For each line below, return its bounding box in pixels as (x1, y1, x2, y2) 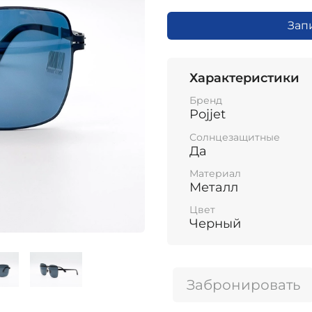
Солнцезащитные (189, 130, 280, 143)
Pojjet (189, 107, 226, 123)
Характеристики (189, 70, 299, 86)
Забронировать (187, 276, 300, 294)
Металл (189, 179, 238, 195)
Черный (189, 216, 241, 232)
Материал (189, 166, 241, 180)
